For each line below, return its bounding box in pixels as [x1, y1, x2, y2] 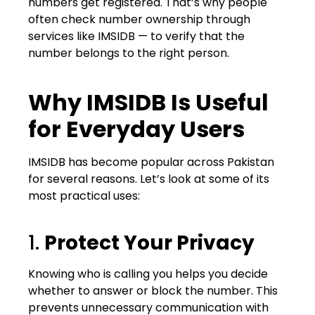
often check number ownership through [28, 11, 250, 28]
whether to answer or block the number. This [28, 283, 278, 300]
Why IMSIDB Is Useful [28, 86, 269, 118]
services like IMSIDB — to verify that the [28, 28, 245, 45]
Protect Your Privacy [44, 229, 255, 257]
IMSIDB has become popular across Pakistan [28, 153, 274, 170]
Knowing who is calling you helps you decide [28, 266, 268, 283]
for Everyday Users [28, 112, 245, 145]
